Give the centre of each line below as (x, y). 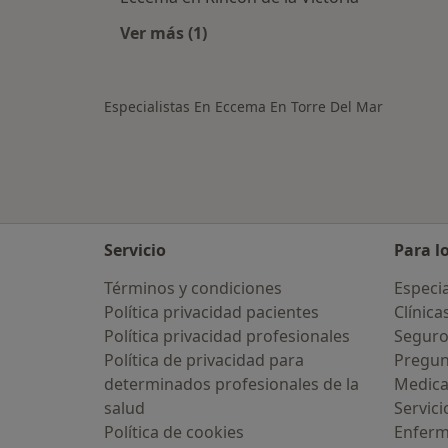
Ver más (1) (163, 33)
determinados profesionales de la (231, 384)
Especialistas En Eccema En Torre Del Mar (243, 106)
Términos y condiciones (193, 288)
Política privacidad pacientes (211, 312)
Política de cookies (174, 432)
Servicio (135, 250)
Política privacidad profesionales (227, 336)
